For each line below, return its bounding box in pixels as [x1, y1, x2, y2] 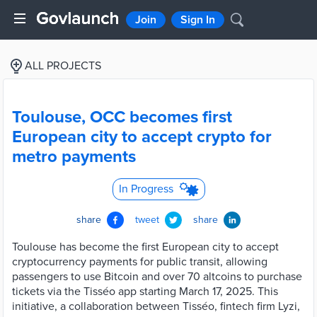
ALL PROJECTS [25, 59, 101, 73]
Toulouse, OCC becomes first [12, 107, 232, 127]
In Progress [118, 182, 173, 196]
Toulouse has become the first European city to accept [12, 240, 279, 254]
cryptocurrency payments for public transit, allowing [12, 255, 267, 269]
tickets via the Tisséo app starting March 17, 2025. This [12, 284, 278, 299]
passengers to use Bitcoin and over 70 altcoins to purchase [12, 270, 302, 284]
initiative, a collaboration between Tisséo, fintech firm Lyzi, [12, 299, 300, 313]
